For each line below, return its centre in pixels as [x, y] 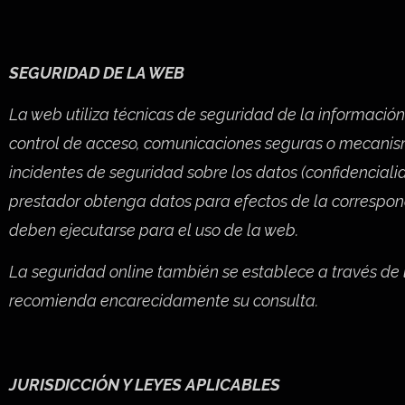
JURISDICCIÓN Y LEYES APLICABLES [145, 385]
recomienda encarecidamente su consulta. [164, 301]
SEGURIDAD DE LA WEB [97, 72]
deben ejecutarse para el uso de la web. [154, 230]
